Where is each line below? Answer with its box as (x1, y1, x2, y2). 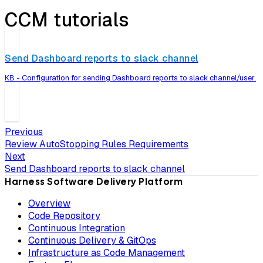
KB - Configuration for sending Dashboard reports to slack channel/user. (5, 72, 256, 83)
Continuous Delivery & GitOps (28, 234, 156, 247)
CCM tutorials (5, 8, 129, 32)
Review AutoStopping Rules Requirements (5, 138, 188, 151)
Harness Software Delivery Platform (5, 176, 183, 188)
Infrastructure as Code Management (28, 247, 185, 259)
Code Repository (28, 210, 100, 222)
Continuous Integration (28, 222, 125, 235)
